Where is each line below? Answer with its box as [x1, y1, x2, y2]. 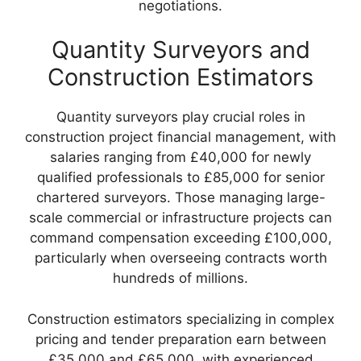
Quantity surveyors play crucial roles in [56, 109, 305, 126]
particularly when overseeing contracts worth [34, 250, 327, 267]
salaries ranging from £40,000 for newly [50, 149, 311, 166]
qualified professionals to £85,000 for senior [36, 169, 325, 186]
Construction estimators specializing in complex [27, 310, 334, 327]
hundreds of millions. [113, 270, 248, 287]
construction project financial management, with [25, 129, 336, 146]
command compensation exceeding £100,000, [29, 230, 332, 247]
